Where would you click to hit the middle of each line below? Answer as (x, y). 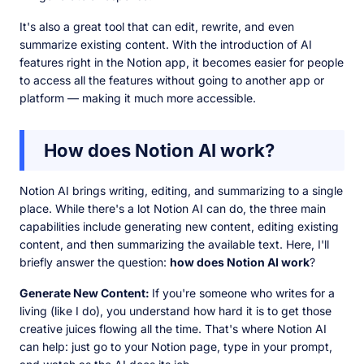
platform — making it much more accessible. (139, 98)
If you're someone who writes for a (243, 293)
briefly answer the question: (95, 262)
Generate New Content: (86, 293)
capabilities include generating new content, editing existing (179, 227)
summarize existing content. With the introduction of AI (166, 45)
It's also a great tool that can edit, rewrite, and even (157, 27)
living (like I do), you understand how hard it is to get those (175, 311)
